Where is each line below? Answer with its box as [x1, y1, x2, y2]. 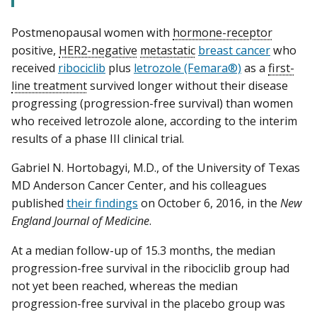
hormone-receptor [173, 25, 272, 41]
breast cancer [198, 42, 270, 59]
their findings [67, 195, 138, 212]
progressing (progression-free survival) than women [11, 96, 293, 112]
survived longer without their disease [87, 78, 288, 94]
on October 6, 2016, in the [138, 195, 280, 212]
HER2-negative [59, 42, 137, 59]
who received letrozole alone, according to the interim [11, 113, 297, 129]
